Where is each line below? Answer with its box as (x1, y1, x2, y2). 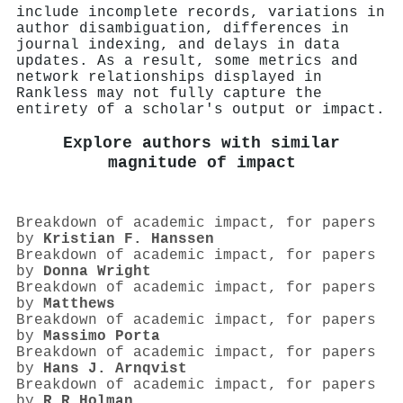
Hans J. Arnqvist (43, 361, 187, 378)
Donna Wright (43, 264, 151, 281)
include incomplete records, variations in (16, 4, 385, 21)
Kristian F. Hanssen (43, 231, 214, 248)
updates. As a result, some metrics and (16, 52, 358, 69)
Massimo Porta (43, 328, 160, 345)
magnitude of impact (107, 153, 296, 173)
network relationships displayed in (16, 68, 322, 85)
